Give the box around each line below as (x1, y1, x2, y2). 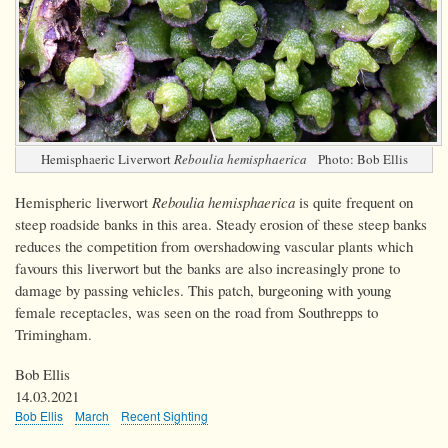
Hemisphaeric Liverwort (40, 149, 174, 168)
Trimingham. (15, 323, 92, 344)
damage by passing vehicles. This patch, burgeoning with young (15, 279, 391, 300)
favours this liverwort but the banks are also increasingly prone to (15, 257, 400, 278)
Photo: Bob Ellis (317, 149, 408, 168)
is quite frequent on (295, 191, 413, 212)
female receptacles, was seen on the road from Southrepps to (15, 301, 378, 322)
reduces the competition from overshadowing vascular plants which (15, 235, 413, 256)
